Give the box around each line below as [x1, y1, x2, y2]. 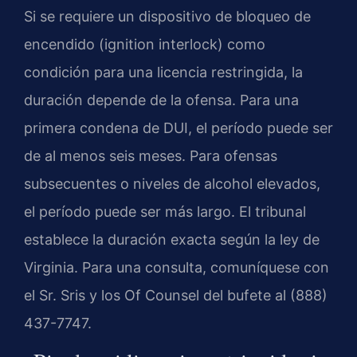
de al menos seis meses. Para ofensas [24, 147, 277, 164]
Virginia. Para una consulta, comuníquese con [24, 258, 329, 276]
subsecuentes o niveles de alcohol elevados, [24, 175, 320, 192]
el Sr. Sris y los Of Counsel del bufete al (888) [24, 286, 328, 304]
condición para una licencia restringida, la [24, 63, 303, 80]
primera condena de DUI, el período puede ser [24, 119, 333, 136]
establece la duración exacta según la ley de [24, 230, 320, 248]
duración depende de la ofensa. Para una [24, 91, 299, 108]
